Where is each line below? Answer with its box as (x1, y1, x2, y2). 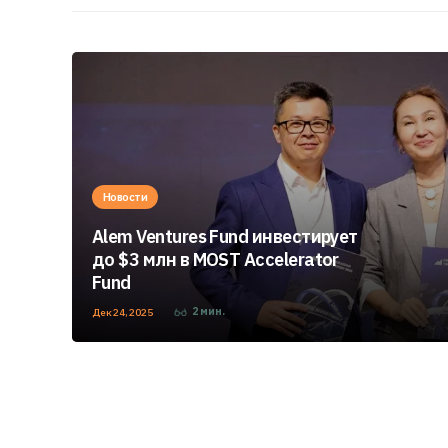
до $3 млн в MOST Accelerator (92, 248, 339, 271)
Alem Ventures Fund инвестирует (92, 225, 358, 248)
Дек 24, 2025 (92, 306, 155, 319)
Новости (103, 190, 148, 204)
